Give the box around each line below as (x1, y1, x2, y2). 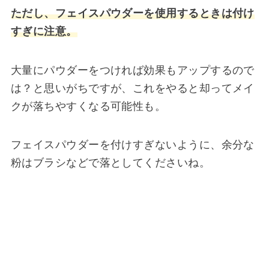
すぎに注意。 (10, 25, 77, 38)
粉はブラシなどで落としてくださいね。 (10, 157, 211, 169)
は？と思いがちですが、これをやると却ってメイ (10, 82, 255, 94)
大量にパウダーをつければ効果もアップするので (10, 64, 255, 76)
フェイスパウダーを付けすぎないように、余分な (10, 139, 255, 151)
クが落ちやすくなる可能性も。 (10, 100, 166, 112)
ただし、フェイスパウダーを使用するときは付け (10, 7, 255, 20)
